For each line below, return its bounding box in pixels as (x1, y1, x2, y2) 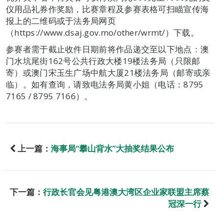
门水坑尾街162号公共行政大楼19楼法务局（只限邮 (6, 55, 200, 66)
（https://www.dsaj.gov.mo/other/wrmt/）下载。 (6, 27, 199, 38)
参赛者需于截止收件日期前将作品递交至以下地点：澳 (6, 44, 209, 55)
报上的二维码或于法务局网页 (6, 15, 116, 26)
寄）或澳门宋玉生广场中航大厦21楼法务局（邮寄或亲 (6, 67, 211, 78)
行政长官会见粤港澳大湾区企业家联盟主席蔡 (43, 186, 209, 197)
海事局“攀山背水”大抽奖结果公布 (51, 143, 174, 154)
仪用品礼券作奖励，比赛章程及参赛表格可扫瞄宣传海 (6, 3, 209, 15)
